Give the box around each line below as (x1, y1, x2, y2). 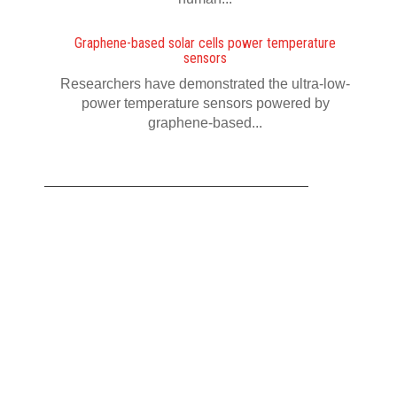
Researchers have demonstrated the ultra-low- (60, 76, 350, 91)
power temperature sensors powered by (81, 96, 330, 111)
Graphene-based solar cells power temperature (74, 35, 336, 51)
